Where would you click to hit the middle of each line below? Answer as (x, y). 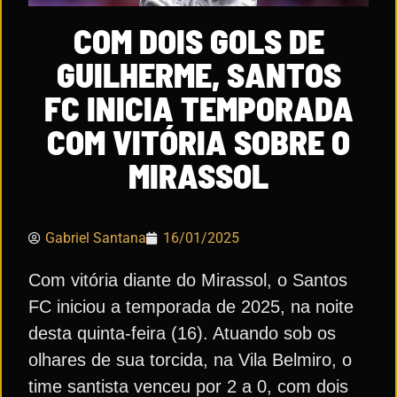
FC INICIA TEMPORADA (198, 108)
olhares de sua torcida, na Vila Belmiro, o (190, 359)
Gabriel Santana (96, 237)
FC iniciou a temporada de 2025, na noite (191, 306)
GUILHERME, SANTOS (198, 74)
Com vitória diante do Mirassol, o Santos (188, 280)
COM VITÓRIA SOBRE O (198, 141)
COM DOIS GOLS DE (198, 40)
